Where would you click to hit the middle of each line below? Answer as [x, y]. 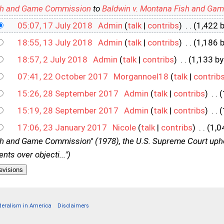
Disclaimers [73, 205]
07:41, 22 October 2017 [63, 77]
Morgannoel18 [141, 77]
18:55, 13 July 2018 [55, 43]
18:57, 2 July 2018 [52, 60]
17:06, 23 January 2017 [62, 128]
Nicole [124, 128]
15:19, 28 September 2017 [68, 111]
